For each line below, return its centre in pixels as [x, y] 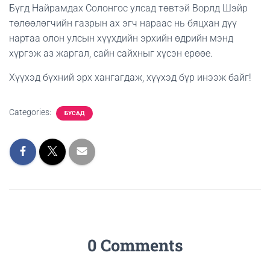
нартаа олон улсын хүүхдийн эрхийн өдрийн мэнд [121, 38]
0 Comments [135, 245]
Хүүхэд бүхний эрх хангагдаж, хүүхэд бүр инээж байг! [130, 77]
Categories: [31, 112]
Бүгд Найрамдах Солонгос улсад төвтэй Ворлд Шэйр [128, 8]
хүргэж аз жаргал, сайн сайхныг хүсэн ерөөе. [111, 53]
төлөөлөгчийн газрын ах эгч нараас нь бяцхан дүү [123, 23]
